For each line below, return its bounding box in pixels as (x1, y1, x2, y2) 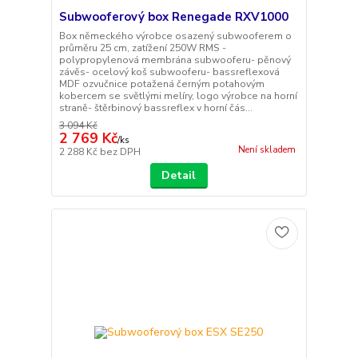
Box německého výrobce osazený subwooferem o (58, 30, 292, 43)
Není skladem (237, 144, 296, 157)
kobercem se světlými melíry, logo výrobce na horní (58, 89, 297, 103)
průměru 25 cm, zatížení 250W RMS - (58, 42, 226, 55)
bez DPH (99, 145, 141, 159)
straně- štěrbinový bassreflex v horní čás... (58, 101, 253, 115)
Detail (161, 168, 197, 184)
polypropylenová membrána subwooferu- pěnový (58, 54, 291, 67)
